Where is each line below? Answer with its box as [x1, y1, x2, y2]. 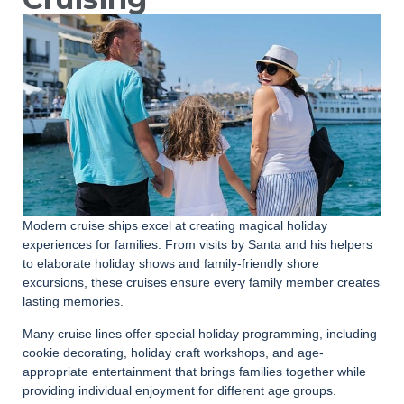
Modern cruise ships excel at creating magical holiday [23, 217, 327, 233]
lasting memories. [23, 293, 124, 308]
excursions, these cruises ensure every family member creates [23, 274, 380, 289]
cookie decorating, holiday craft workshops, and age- [23, 344, 324, 360]
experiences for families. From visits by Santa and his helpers [23, 236, 372, 252]
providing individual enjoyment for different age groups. [23, 382, 336, 398]
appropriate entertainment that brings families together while [23, 363, 366, 379]
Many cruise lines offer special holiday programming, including [23, 326, 377, 341]
